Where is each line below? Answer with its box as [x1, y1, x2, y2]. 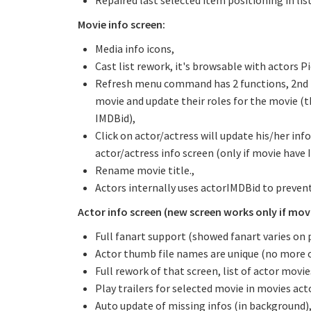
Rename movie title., [95, 163, 194, 177]
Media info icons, [95, 42, 174, 56]
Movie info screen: [78, 17, 165, 31]
